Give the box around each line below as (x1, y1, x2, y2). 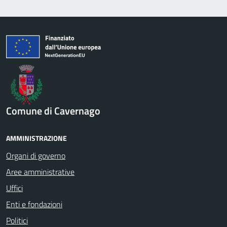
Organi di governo (6, 149, 65, 162)
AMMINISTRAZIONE (6, 132, 67, 143)
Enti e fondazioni (6, 198, 62, 210)
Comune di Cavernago (6, 102, 100, 119)
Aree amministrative (6, 165, 74, 178)
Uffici (6, 181, 23, 194)
